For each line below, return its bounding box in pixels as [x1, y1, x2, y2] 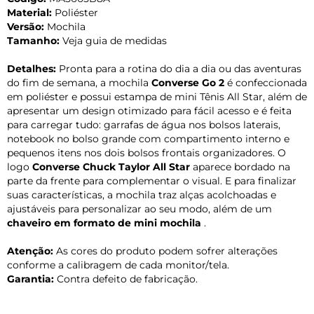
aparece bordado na [190, 160, 290, 173]
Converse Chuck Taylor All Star [32, 160, 190, 173]
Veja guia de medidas [60, 34, 167, 47]
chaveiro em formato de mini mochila [7, 216, 201, 229]
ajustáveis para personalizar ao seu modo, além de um [7, 202, 272, 215]
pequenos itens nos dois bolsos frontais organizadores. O [7, 146, 286, 159]
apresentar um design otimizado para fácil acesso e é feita [7, 104, 292, 117]
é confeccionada [224, 76, 307, 89]
